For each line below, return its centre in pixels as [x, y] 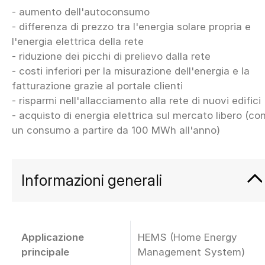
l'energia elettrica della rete [78, 41]
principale [45, 252]
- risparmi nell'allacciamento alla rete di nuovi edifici [136, 100]
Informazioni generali [92, 180]
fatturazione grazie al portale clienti [97, 85]
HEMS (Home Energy [188, 237]
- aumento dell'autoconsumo [81, 12]
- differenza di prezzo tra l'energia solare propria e [131, 26]
